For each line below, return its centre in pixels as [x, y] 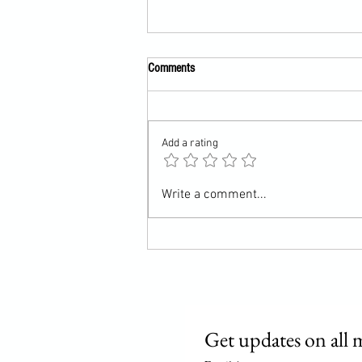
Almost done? [202, 124]
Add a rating [190, 144]
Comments [171, 68]
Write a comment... [214, 195]
